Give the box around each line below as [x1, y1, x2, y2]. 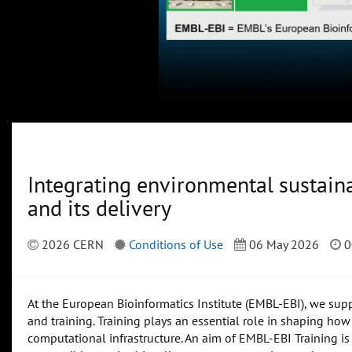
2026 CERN [38, 236, 104, 253]
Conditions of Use [129, 236, 223, 253]
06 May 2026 [246, 236, 319, 253]
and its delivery [27, 193, 171, 223]
